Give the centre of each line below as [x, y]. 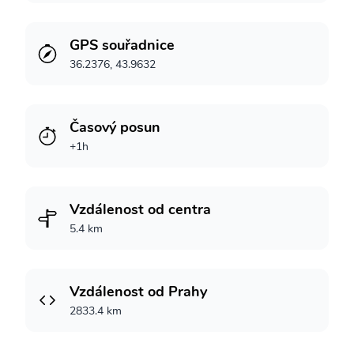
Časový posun [115, 127]
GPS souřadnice [122, 45]
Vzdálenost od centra [140, 209]
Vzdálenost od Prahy [138, 292]
